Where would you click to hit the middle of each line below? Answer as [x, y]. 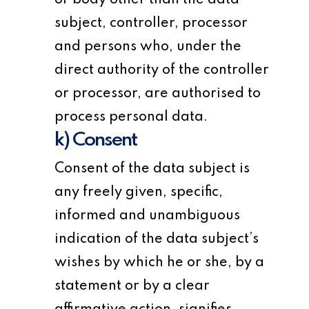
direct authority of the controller [162, 70]
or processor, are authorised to [158, 94]
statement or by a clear [132, 286]
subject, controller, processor [151, 23]
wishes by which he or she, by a [160, 263]
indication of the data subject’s [157, 239]
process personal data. [131, 117]
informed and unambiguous [148, 216]
